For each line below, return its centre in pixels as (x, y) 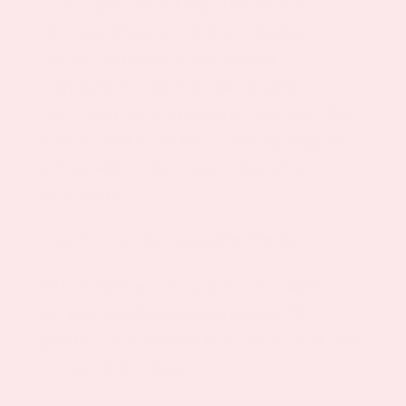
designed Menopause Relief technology (177, 31)
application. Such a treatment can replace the (196, 113)
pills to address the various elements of (176, 167)
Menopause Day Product (220, 240)
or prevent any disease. (121, 367)
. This (297, 312)
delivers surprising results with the (161, 58)
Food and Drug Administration (173, 312)
